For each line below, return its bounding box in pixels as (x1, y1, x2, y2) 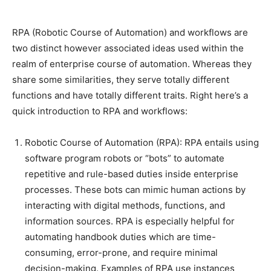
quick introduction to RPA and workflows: (12, 105, 188, 117)
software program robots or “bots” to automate (25, 152, 224, 165)
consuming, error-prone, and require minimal (25, 247, 218, 259)
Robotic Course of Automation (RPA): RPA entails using (25, 137, 259, 149)
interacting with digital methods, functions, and (25, 200, 225, 212)
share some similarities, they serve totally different (12, 74, 229, 86)
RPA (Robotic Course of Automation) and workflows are (12, 27, 248, 39)
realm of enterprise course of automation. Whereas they (12, 58, 252, 70)
